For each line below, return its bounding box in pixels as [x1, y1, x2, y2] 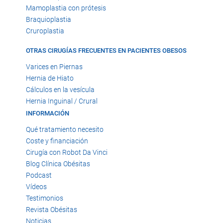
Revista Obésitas [26, 205, 77, 214]
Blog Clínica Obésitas [26, 159, 90, 168]
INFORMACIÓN [26, 109, 69, 117]
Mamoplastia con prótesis [26, 4, 106, 12]
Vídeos [26, 182, 47, 191]
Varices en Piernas [26, 62, 83, 71]
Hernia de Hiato [26, 74, 74, 82]
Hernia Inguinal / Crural [26, 97, 98, 105]
